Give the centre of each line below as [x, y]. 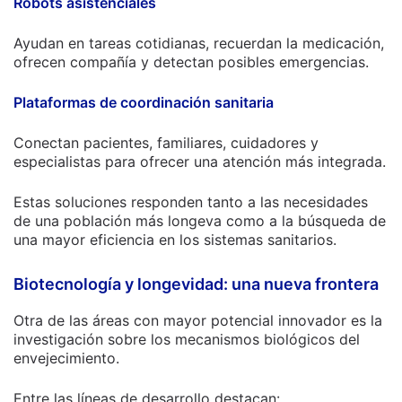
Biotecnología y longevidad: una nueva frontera [196, 284]
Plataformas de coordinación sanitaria [144, 102]
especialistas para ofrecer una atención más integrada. [200, 162]
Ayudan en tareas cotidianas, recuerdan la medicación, [199, 43]
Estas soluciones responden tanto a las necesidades [191, 202]
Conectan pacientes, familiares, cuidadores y [166, 143]
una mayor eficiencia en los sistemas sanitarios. [175, 240]
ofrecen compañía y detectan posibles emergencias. [191, 62]
